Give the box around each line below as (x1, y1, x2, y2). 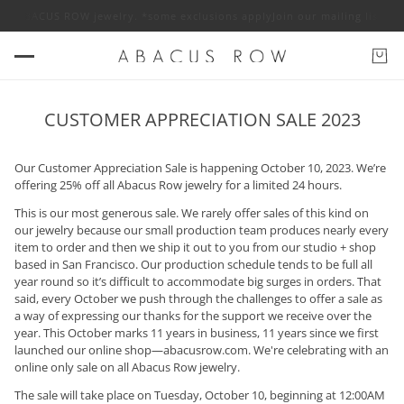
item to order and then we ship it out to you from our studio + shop (14, 239, 376, 255)
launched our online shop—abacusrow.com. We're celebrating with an (14, 342, 389, 358)
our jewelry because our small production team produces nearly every (14, 222, 389, 238)
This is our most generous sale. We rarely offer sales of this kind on (14, 205, 369, 221)
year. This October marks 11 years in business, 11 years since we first (14, 325, 379, 341)
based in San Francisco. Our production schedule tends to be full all (14, 256, 372, 272)
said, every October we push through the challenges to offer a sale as (14, 290, 382, 307)
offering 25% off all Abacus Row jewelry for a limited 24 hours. (14, 177, 344, 193)
